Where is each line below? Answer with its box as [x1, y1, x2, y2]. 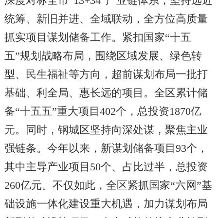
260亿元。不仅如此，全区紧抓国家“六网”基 [4, 180, 212, 192]
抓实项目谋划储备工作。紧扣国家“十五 [4, 32, 191, 44]
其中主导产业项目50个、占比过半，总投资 [4, 161, 208, 173]
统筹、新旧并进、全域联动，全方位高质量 [4, 13, 208, 25]
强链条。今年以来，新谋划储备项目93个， [4, 143, 208, 155]
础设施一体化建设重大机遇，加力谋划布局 [4, 198, 208, 210]
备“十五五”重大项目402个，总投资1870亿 [4, 106, 201, 118]
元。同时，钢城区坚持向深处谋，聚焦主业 [4, 124, 208, 136]
